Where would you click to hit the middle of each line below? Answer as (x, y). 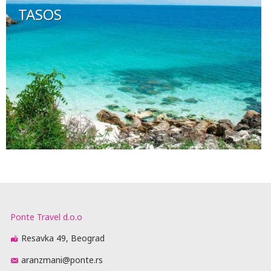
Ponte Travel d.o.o (46, 217)
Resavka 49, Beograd (63, 238)
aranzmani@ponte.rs (62, 260)
